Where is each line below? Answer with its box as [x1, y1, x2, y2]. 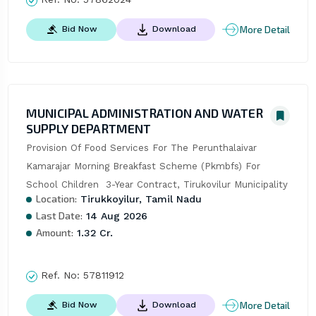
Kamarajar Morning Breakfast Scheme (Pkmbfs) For [25, 161, 260, 172]
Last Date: [35, 209, 83, 222]
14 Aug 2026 [82, 210, 147, 222]
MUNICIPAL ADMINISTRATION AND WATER [25, 105, 263, 121]
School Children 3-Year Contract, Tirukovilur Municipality [25, 179, 288, 190]
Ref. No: [37, 269, 83, 281]
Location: [35, 193, 77, 205]
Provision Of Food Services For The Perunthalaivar [25, 142, 257, 154]
